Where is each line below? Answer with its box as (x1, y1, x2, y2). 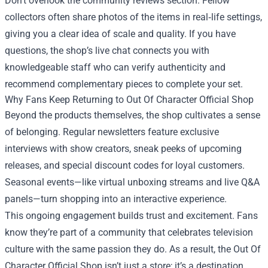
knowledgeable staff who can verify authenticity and (5, 62, 226, 74)
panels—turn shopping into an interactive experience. (5, 193, 227, 205)
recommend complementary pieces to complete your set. (5, 78, 243, 90)
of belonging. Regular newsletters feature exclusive (5, 126, 219, 138)
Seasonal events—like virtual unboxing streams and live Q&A (5, 176, 260, 188)
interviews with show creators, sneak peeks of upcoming (5, 143, 242, 155)
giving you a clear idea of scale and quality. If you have (5, 28, 236, 40)
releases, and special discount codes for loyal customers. (5, 160, 245, 172)
